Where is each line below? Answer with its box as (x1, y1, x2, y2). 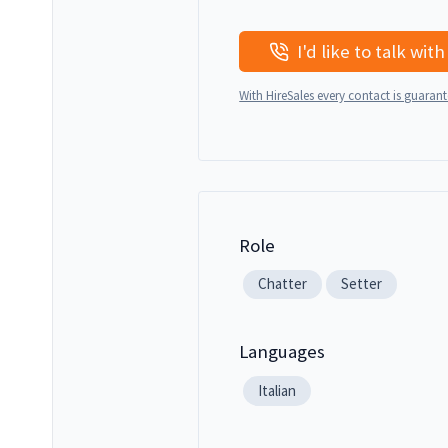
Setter (340, 274, 382, 294)
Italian (258, 381, 296, 400)
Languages (239, 340, 326, 363)
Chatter (258, 274, 307, 294)
